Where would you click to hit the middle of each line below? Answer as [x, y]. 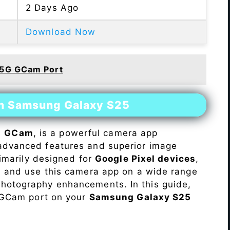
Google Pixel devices [146, 159]
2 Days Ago [52, 8]
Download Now [61, 32]
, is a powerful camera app [95, 133]
